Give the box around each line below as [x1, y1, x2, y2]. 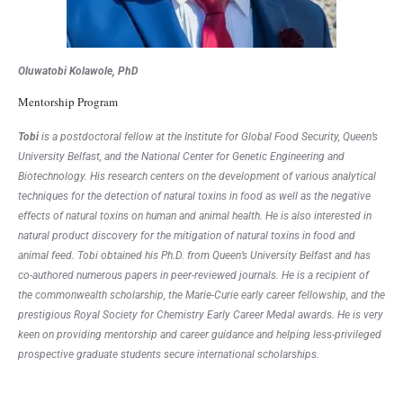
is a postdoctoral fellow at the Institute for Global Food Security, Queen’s [41, 130, 378, 144]
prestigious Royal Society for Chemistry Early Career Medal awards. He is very [18, 309, 383, 322]
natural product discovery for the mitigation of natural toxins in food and [18, 229, 355, 243]
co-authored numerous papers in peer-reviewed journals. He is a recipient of [18, 269, 369, 282]
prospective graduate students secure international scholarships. [18, 348, 319, 362]
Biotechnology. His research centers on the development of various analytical [18, 170, 376, 184]
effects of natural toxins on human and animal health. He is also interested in [18, 210, 372, 223]
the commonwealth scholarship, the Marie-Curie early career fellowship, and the [18, 289, 385, 302]
